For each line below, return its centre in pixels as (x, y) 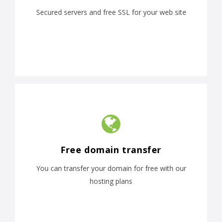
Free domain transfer (111, 150)
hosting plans (111, 181)
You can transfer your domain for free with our (111, 168)
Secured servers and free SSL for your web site (111, 12)
